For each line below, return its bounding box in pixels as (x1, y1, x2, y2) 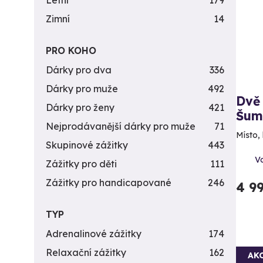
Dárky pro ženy (46, 102, 114, 113)
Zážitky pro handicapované (46, 177, 171, 188)
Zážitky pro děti (46, 158, 117, 170)
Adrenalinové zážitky (46, 228, 141, 240)
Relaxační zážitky (46, 247, 126, 258)
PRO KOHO (46, 45, 96, 56)
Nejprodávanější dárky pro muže (46, 120, 195, 132)
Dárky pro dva (46, 64, 112, 76)
